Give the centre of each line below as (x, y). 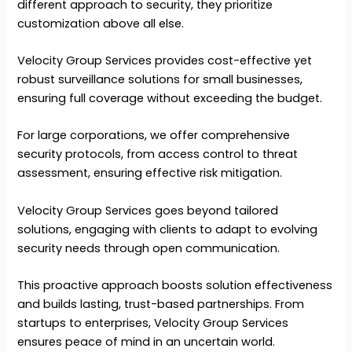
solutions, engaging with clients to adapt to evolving (168, 229)
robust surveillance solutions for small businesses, (160, 80)
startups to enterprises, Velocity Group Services (153, 323)
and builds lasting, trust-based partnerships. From (161, 304)
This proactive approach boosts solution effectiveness (175, 286)
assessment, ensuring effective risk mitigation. (150, 173)
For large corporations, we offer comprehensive (154, 136)
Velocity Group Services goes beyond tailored (148, 210)
